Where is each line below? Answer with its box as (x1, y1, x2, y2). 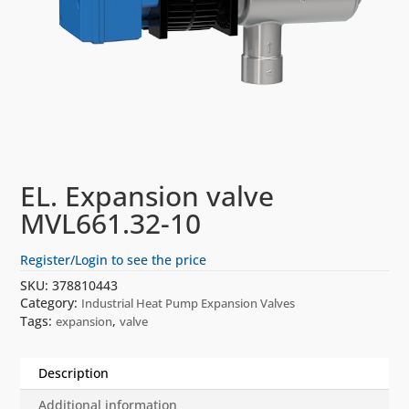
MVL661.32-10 (20, 204, 202, 243)
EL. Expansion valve (20, 177, 275, 215)
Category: (20, 294, 82, 312)
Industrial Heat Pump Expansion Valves (81, 295, 296, 312)
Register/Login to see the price (20, 251, 207, 269)
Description (38, 364, 110, 383)
